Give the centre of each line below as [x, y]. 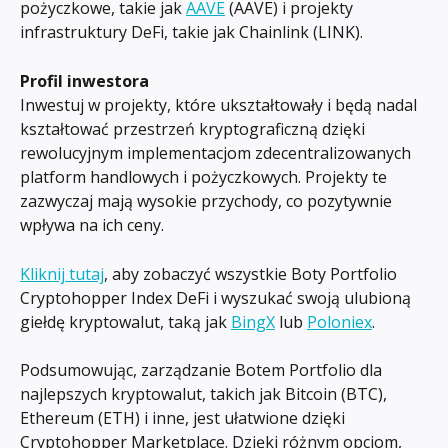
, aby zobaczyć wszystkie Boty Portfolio [252, 273]
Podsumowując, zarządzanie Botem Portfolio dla [203, 370]
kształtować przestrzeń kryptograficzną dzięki [194, 129]
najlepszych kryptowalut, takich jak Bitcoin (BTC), [205, 394]
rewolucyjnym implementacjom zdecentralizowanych [217, 153]
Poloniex [339, 321]
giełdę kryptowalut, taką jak [125, 321]
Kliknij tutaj [62, 273]
